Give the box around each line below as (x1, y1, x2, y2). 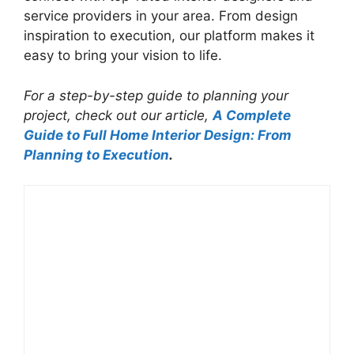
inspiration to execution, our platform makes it (24, 28, 314, 43)
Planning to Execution (24, 146, 169, 163)
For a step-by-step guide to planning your (24, 87, 288, 104)
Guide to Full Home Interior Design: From (24, 126, 292, 143)
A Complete (213, 107, 291, 123)
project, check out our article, (24, 107, 213, 123)
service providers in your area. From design (24, 8, 298, 24)
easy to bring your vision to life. (24, 47, 222, 63)
